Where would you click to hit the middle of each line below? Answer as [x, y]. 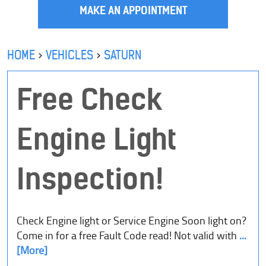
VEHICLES [69, 55]
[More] [32, 251]
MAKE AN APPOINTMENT [133, 11]
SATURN [123, 55]
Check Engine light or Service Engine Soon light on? [132, 221]
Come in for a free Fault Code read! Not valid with [127, 236]
